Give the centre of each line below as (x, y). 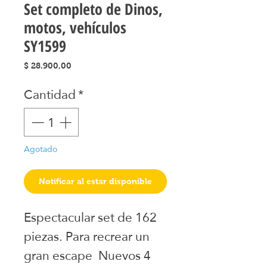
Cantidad (50, 95)
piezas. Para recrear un (87, 236)
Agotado (41, 149)
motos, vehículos (75, 28)
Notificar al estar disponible (95, 181)
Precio (84, 65)
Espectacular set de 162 (90, 217)
